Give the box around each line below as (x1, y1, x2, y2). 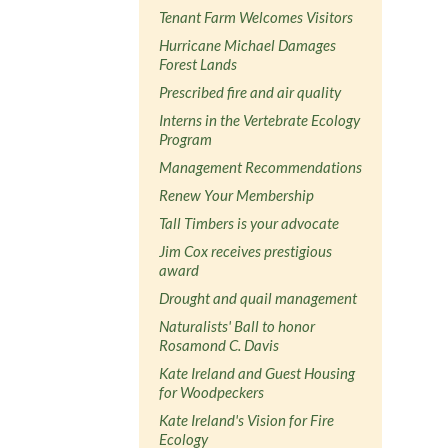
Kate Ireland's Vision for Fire (159, 410, 335, 429)
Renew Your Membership (159, 185, 315, 204)
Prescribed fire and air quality (159, 82, 342, 101)
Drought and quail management (159, 288, 358, 307)
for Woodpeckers (159, 382, 265, 401)
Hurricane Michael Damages (159, 35, 337, 54)
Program (159, 129, 213, 148)
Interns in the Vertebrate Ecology (159, 110, 361, 129)
